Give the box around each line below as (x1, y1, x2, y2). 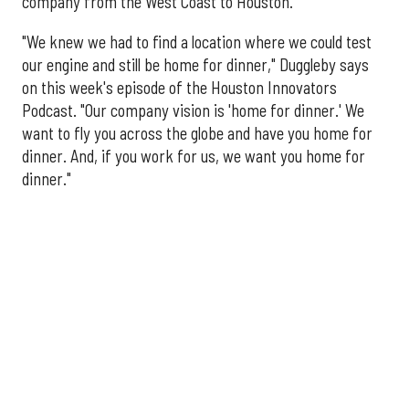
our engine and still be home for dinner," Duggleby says (22, 54, 369, 75)
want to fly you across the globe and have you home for (22, 122, 372, 143)
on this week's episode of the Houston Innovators (22, 77, 337, 98)
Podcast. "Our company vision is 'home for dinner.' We (22, 100, 364, 121)
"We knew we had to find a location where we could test (22, 31, 372, 52)
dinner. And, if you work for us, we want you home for (22, 145, 365, 166)
